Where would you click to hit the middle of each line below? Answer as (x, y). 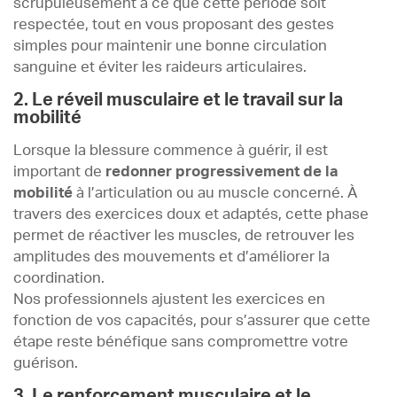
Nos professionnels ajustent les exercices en (169, 299)
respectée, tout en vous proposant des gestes (174, 24)
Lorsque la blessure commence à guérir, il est (171, 150)
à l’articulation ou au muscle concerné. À (217, 193)
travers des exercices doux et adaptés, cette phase (191, 214)
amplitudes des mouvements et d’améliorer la (171, 257)
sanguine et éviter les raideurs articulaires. (160, 67)
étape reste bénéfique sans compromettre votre (181, 342)
